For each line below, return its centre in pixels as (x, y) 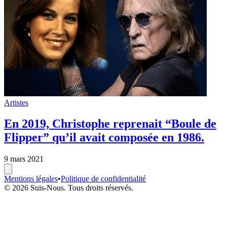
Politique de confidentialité (103, 179)
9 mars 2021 (24, 159)
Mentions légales (31, 179)
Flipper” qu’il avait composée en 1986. (104, 138)
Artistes (16, 102)
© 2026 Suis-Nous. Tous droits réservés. (69, 188)
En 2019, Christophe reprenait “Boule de (110, 124)
